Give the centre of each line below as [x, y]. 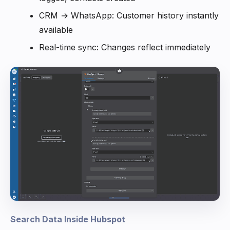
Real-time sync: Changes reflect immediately [125, 47]
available [56, 30]
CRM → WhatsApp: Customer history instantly [129, 15]
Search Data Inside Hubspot [68, 219]
